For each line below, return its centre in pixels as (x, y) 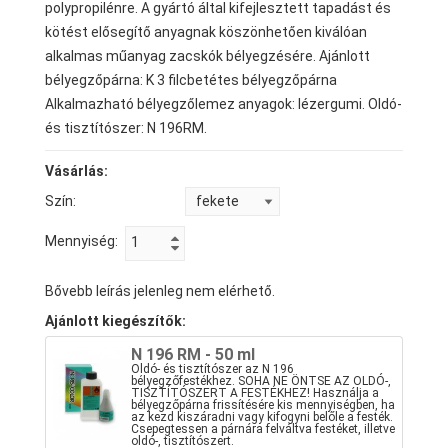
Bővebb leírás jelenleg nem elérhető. (160, 291)
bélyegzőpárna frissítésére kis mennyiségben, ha (263, 405)
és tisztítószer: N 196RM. (126, 128)
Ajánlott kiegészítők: (115, 321)
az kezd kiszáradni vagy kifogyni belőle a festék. (262, 417)
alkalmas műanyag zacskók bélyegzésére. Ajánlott (207, 56)
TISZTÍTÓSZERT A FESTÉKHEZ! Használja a (255, 393)
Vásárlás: (76, 171)
